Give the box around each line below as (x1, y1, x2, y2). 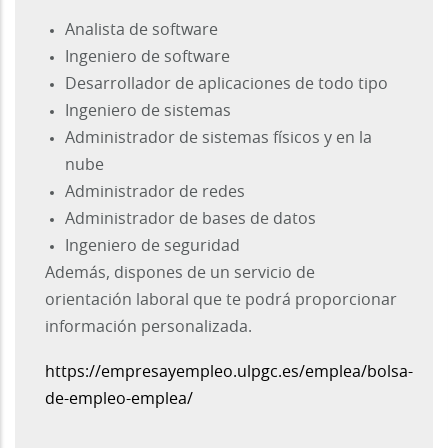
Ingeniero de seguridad (65, 238, 240, 255)
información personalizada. (45, 319, 252, 336)
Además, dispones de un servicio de (45, 265, 315, 282)
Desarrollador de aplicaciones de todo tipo (65, 76, 388, 93)
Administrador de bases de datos (65, 211, 316, 228)
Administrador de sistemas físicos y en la (65, 130, 372, 147)
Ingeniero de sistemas (65, 103, 231, 120)
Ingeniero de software (65, 49, 230, 66)
